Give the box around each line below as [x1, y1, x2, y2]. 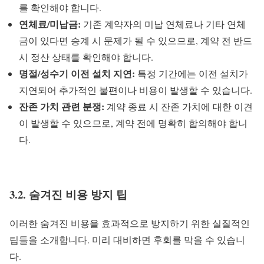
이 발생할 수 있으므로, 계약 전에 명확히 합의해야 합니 [19, 117, 247, 130]
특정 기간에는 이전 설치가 [135, 67, 248, 80]
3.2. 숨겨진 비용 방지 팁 [9, 186, 127, 203]
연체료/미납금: [19, 17, 81, 31]
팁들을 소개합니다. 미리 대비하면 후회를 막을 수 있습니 [9, 233, 245, 246]
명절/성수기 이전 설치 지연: [19, 67, 135, 81]
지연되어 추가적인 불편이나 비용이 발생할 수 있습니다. [19, 84, 252, 97]
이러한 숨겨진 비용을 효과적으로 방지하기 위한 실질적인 [9, 216, 250, 229]
